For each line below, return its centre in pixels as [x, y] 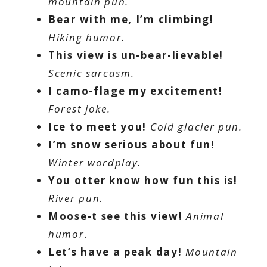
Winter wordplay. [95, 162]
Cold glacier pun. [196, 126]
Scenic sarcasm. [91, 73]
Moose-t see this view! [116, 216]
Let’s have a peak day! [115, 252]
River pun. [76, 198]
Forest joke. [80, 108]
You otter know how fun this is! [143, 180]
